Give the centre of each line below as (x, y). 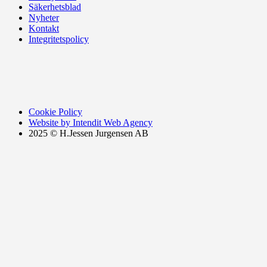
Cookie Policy (55, 111)
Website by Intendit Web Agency (91, 122)
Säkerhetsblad (55, 7)
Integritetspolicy (59, 39)
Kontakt (44, 28)
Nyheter (44, 17)
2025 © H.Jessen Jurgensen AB (89, 133)
